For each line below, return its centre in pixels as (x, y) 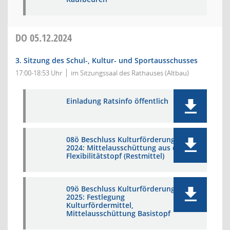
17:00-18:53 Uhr (39, 73)
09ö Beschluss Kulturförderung (121, 189)
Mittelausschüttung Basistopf (118, 213)
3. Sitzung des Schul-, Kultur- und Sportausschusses (107, 60)
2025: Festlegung (95, 197)
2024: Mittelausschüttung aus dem (127, 148)
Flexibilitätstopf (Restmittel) (115, 156)
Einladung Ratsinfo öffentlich (117, 101)
